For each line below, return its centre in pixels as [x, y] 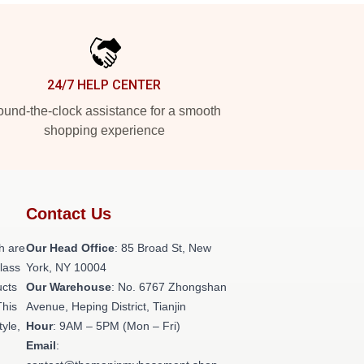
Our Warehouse [69, 287]
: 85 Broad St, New [163, 248]
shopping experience [104, 130]
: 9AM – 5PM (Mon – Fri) [117, 326]
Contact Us [69, 214]
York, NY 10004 [66, 267]
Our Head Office [70, 248]
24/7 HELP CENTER [104, 85]
